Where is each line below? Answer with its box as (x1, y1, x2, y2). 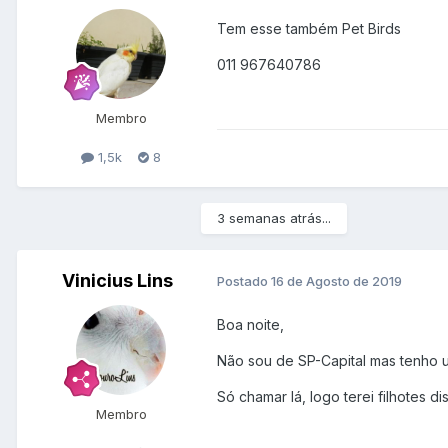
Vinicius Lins (61, 269, 173, 291)
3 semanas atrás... (217, 209, 331, 226)
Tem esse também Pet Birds (217, 19, 405, 37)
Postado (217, 273, 271, 290)
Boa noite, (217, 315, 284, 333)
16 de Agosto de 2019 (271, 273, 402, 290)
